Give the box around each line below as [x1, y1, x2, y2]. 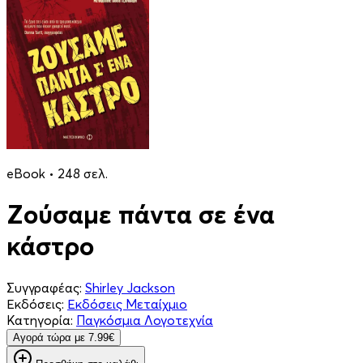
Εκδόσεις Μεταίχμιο [67, 295, 187, 312]
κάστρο [6, 230, 94, 263]
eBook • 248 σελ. [6, 165, 108, 181]
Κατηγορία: [6, 311, 73, 328]
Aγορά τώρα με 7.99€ [13, 331, 114, 344]
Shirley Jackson [85, 279, 175, 296]
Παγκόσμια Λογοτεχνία [76, 311, 213, 328]
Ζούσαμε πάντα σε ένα [6, 199, 275, 231]
